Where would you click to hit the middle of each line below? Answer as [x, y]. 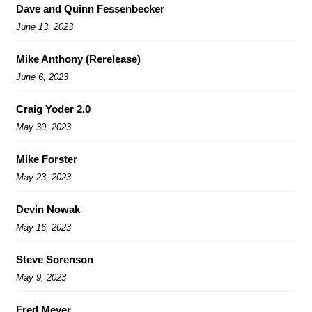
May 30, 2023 [44, 127]
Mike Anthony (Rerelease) [78, 58]
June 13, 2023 [45, 26]
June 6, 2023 [42, 77]
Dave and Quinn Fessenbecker [90, 8]
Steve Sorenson [55, 259]
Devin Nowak [48, 209]
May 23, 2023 [44, 177]
